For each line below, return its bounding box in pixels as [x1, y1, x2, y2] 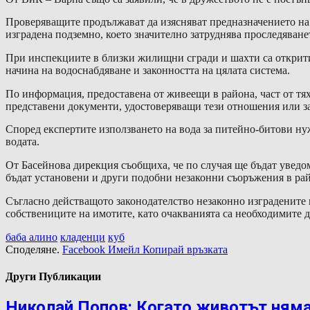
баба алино [6, 230, 57, 243]
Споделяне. [6, 243, 60, 255]
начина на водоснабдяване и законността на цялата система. [6, 64, 290, 77]
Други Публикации [6, 270, 101, 282]
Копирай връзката [143, 243, 228, 255]
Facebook [62, 243, 105, 255]
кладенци [60, 230, 105, 243]
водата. [6, 136, 39, 148]
